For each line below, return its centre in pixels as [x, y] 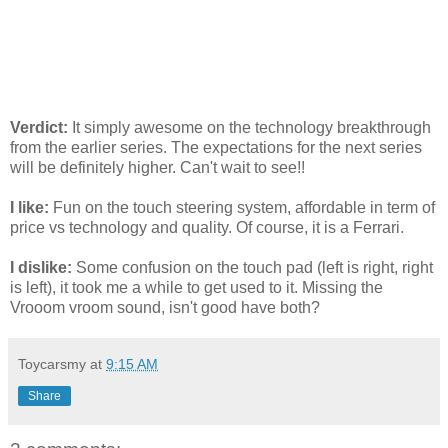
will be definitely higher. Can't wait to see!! [157, 167]
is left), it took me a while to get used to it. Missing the [196, 287]
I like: [29, 207]
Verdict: [39, 127]
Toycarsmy [52, 363]
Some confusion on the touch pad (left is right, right [252, 267]
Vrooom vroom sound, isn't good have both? [165, 307]
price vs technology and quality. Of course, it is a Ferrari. [207, 227]
